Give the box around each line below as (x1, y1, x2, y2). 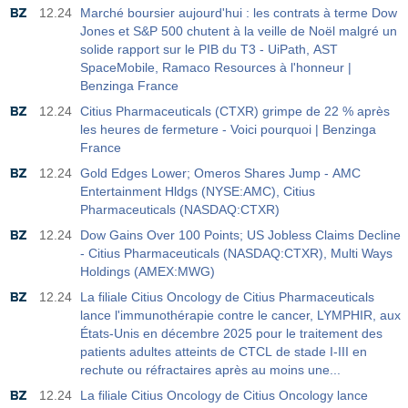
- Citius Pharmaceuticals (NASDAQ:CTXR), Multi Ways (80, 246, 393, 260)
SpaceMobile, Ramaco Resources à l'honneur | (80, 60, 352, 75)
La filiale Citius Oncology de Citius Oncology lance (80, 388, 368, 403)
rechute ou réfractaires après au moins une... (80, 362, 341, 377)
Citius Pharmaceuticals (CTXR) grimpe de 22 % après (80, 104, 390, 118)
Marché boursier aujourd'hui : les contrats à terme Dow (80, 5, 397, 20)
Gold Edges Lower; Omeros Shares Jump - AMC (80, 166, 361, 180)
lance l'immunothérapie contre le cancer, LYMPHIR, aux (80, 308, 401, 322)
